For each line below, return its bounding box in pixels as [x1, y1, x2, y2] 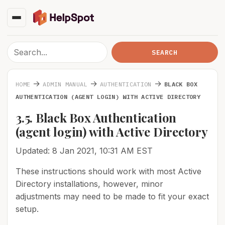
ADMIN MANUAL [43, 80, 87, 88]
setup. [16, 204, 39, 214]
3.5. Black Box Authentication [16, 109, 177, 126]
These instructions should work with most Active [16, 166, 201, 176]
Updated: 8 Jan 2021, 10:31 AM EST [16, 146, 153, 156]
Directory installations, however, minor [16, 179, 163, 189]
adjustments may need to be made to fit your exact [16, 191, 209, 201]
